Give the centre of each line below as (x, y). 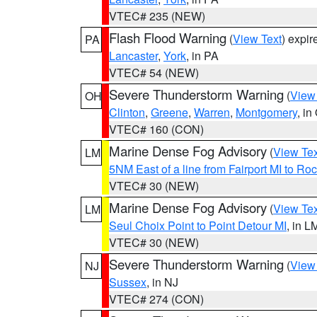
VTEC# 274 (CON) (156, 299)
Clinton (127, 112)
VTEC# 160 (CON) (156, 129)
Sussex (128, 282)
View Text (257, 39)
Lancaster (133, 56)
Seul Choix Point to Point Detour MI (198, 225)
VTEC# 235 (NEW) (157, 16)
